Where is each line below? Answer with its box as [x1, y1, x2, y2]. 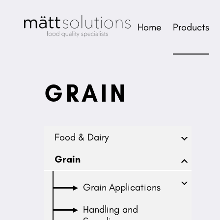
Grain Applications [83, 181, 161, 193]
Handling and [83, 203, 138, 215]
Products [172, 21, 209, 33]
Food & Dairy [54, 131, 109, 143]
